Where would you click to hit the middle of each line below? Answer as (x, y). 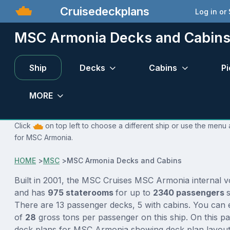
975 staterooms (82, 192)
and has (31, 192)
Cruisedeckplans (103, 11)
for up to (134, 192)
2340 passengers (190, 192)
